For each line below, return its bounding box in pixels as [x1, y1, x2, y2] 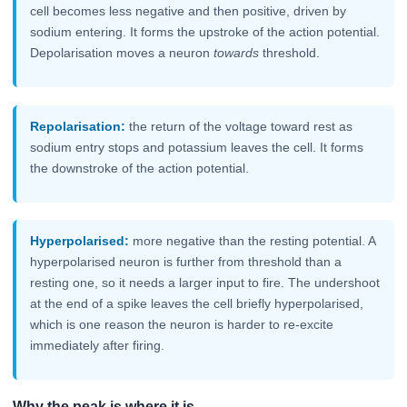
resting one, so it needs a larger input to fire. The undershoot [30, 275, 381, 291]
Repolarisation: [30, 118, 126, 134]
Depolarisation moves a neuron [30, 45, 214, 61]
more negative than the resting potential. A [129, 233, 376, 249]
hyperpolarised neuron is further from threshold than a [30, 254, 342, 270]
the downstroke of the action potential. [30, 160, 250, 175]
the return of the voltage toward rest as [125, 118, 353, 134]
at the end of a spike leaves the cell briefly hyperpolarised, [30, 296, 364, 312]
